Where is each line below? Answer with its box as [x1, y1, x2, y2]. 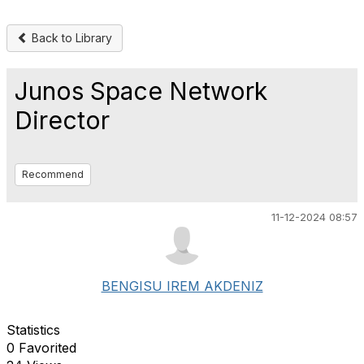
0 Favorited [6, 340, 76, 356]
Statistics [6, 322, 60, 338]
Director [15, 106, 110, 135]
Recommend [22, 168, 84, 180]
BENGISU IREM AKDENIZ [101, 278, 263, 294]
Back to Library [28, 31, 112, 45]
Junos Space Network [15, 76, 267, 106]
